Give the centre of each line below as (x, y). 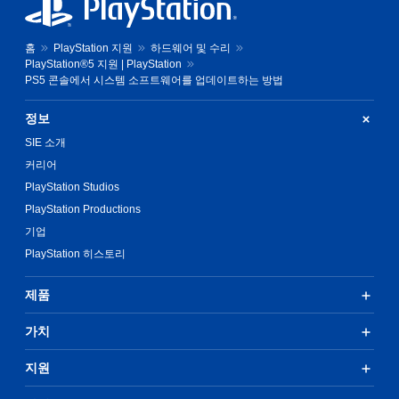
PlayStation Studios (72, 187)
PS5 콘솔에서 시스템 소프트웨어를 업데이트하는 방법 (154, 80)
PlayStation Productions (83, 209)
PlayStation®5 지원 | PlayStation (103, 64)
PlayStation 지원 (93, 48)
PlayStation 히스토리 (75, 254)
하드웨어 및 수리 (191, 48)
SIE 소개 (45, 142)
